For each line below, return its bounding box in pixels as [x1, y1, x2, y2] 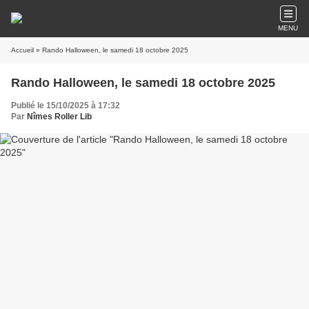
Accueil [11, 46, 34, 54]
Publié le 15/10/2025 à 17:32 [11, 101, 120, 110]
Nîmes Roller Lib [27, 112, 92, 121]
